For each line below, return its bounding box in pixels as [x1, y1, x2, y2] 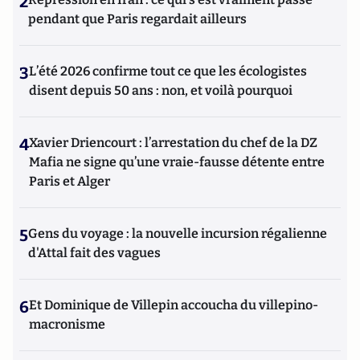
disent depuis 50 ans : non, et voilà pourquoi [29, 83, 292, 98]
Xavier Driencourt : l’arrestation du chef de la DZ [29, 135, 317, 150]
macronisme [29, 317, 105, 332]
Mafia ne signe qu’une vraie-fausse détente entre [29, 154, 325, 170]
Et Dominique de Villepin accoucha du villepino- [29, 297, 318, 313]
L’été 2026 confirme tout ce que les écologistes [29, 63, 307, 79]
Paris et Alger [29, 174, 110, 189]
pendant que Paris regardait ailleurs [28, 11, 247, 27]
